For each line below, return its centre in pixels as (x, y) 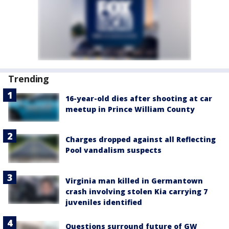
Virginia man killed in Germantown (134, 180)
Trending (29, 79)
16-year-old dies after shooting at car (139, 99)
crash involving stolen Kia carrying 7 (136, 191)
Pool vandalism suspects (113, 150)
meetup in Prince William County (130, 109)
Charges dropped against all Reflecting (141, 140)
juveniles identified (104, 202)
